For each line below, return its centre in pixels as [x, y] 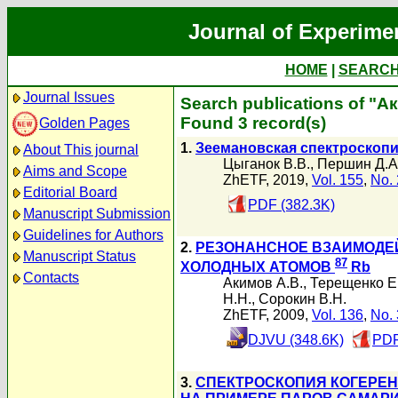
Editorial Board [70, 192]
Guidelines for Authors [93, 235]
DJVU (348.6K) [296, 340]
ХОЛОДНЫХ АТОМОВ [258, 267]
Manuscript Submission [97, 214]
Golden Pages [84, 123]
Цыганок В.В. [267, 164]
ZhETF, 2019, [267, 180]
